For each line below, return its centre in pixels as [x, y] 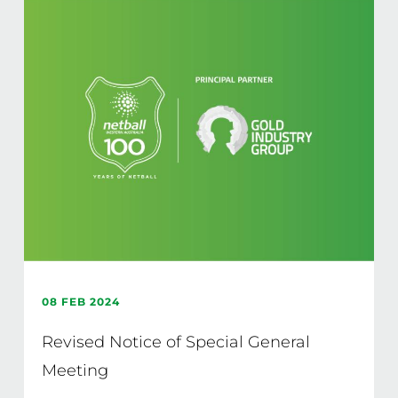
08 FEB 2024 [80, 302]
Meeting [75, 370]
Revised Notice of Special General [175, 342]
